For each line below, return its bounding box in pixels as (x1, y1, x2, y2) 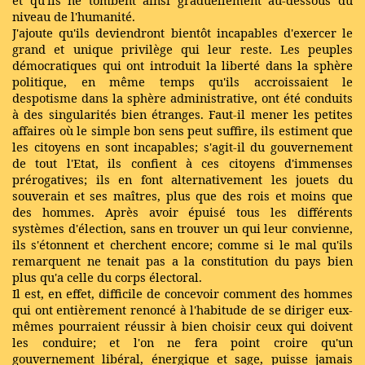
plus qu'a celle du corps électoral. (12, 269, 202, 285)
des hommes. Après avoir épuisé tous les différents (12, 204, 353, 220)
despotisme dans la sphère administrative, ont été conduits (12, 90, 353, 106)
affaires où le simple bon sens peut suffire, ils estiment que (12, 122, 353, 139)
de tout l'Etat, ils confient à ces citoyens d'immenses (12, 155, 353, 171)
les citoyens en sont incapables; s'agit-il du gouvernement (12, 139, 353, 155)
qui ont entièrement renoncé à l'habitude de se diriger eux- (12, 301, 353, 318)
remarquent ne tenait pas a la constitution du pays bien (12, 253, 353, 269)
